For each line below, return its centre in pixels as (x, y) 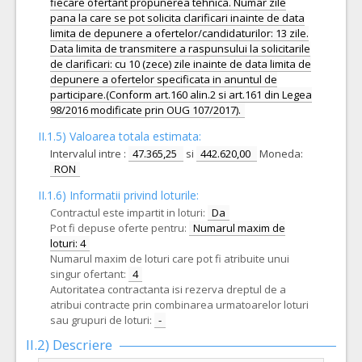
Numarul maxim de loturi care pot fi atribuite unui (170, 259)
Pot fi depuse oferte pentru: (118, 228)
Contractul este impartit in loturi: (128, 213)
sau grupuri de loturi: (101, 320)
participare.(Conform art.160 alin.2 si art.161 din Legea (181, 95)
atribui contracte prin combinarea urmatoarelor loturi (179, 305)
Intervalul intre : (89, 154)
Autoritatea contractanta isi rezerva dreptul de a (168, 289)
